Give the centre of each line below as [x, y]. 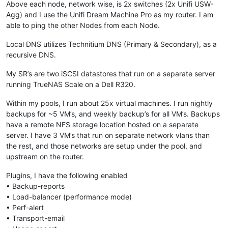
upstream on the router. [45, 156]
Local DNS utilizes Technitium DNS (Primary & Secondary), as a [111, 44]
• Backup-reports [35, 186]
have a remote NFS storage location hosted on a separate [102, 124]
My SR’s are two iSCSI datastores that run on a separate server [111, 73]
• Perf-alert [25, 207]
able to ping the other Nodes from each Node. [83, 25]
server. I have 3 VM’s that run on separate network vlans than [108, 135]
